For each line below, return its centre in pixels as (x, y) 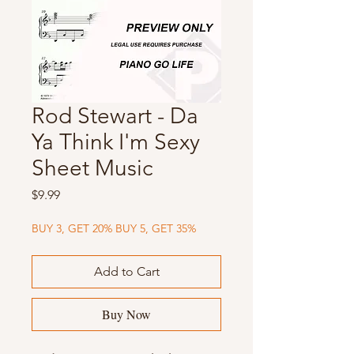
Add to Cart (126, 272)
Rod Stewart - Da (115, 116)
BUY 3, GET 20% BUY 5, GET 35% (114, 229)
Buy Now (126, 314)
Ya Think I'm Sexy (116, 142)
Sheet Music (92, 168)
